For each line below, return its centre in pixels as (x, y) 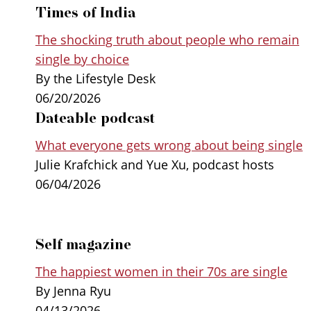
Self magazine (83, 244)
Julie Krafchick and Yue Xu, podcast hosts (155, 164)
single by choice (82, 59)
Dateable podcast (95, 118)
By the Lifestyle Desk (95, 78)
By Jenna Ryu (73, 291)
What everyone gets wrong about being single (169, 145)
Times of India (86, 12)
